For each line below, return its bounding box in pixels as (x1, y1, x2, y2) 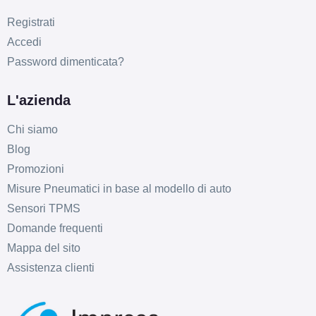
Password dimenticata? (6, 55, 124, 68)
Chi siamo (6, 123, 58, 135)
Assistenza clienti (6, 261, 95, 274)
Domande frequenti (6, 221, 103, 234)
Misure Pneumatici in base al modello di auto (6, 182, 231, 195)
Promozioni (6, 162, 64, 175)
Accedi (6, 35, 42, 48)
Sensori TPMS (6, 202, 80, 214)
